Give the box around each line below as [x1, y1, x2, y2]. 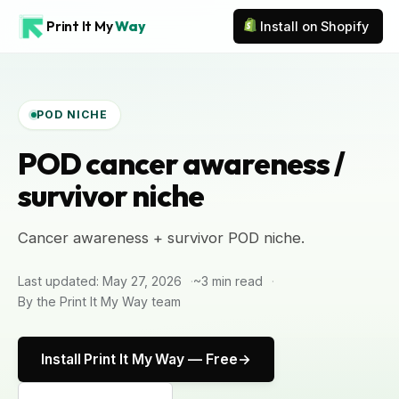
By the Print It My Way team [18, 294, 181, 309]
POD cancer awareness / [18, 144, 345, 183]
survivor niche [18, 176, 204, 215]
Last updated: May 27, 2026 [18, 273, 182, 289]
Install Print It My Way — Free [41, 351, 238, 368]
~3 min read [193, 273, 263, 289]
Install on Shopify [260, 19, 369, 34]
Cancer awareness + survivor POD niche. [18, 229, 305, 247]
